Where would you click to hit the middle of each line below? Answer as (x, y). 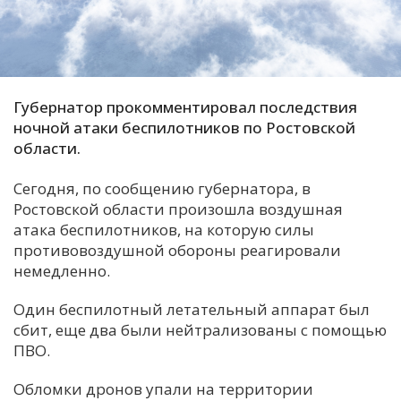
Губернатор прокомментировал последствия (185, 107)
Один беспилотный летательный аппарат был (192, 309)
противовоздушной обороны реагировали (177, 250)
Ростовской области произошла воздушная (178, 209)
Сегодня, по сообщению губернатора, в (162, 188)
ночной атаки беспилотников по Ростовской (184, 127)
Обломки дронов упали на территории (163, 388)
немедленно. (62, 270)
